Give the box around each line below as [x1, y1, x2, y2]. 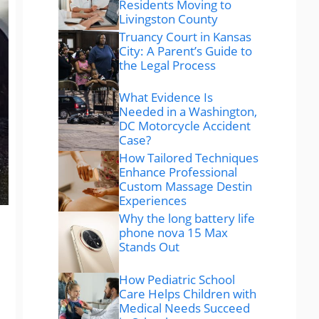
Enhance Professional [119, 164, 238, 181]
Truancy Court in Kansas [119, 28, 252, 45]
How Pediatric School [119, 271, 236, 288]
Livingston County [119, 10, 219, 27]
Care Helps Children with [119, 285, 257, 302]
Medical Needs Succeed [119, 299, 251, 316]
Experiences [119, 192, 187, 209]
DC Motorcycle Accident [119, 117, 251, 135]
